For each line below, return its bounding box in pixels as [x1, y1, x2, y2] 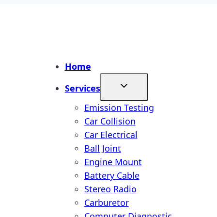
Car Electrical [84, 129, 138, 140]
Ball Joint [84, 142, 121, 154]
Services [64, 82, 100, 94]
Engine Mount [84, 156, 142, 168]
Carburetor [84, 197, 129, 208]
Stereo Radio [84, 183, 137, 195]
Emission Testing [84, 102, 154, 113]
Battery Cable [84, 170, 139, 181]
